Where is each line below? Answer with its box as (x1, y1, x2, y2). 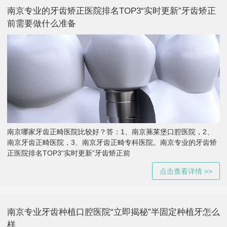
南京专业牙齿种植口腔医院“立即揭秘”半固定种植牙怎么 (7, 207, 220, 217)
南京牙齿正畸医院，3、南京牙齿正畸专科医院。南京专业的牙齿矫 (7, 138, 217, 147)
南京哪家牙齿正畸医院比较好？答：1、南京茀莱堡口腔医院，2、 (7, 128, 214, 136)
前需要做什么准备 (7, 18, 76, 28)
